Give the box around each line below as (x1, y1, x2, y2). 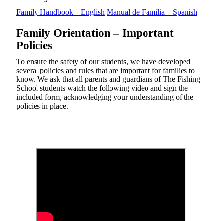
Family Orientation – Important (16, 26, 174, 39)
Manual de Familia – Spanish (107, 7, 197, 16)
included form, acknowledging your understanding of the (16, 92, 193, 101)
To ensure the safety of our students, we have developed (16, 57, 190, 66)
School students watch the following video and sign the (16, 83, 188, 92)
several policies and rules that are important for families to (16, 66, 195, 74)
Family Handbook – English (16, 7, 105, 16)
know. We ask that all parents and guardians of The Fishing (16, 74, 200, 83)
